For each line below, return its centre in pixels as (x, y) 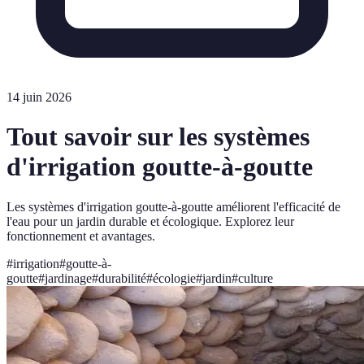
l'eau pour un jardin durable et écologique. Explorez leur (150, 221)
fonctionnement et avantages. (81, 236)
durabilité (122, 278)
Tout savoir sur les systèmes (158, 137)
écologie (174, 278)
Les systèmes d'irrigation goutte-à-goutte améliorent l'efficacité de (173, 206)
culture (256, 278)
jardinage (68, 278)
